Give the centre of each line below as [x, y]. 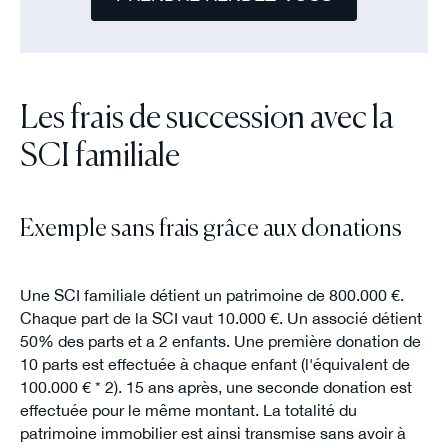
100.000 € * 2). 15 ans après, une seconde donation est [215, 386]
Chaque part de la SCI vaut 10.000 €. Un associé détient [220, 317]
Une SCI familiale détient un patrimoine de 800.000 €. [211, 294]
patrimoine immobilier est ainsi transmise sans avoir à [212, 432]
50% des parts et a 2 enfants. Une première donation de [220, 340]
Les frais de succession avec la [206, 119]
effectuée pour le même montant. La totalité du [188, 409]
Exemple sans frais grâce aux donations [210, 229]
